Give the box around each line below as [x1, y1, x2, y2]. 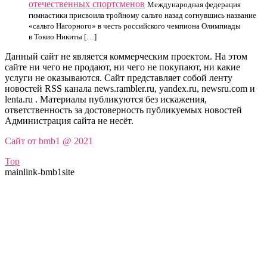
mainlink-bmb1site [5, 166, 74, 177]
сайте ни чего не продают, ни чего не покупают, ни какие [5, 61, 240, 72]
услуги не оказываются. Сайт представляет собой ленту [5, 72, 232, 83]
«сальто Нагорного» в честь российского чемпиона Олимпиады [29, 21, 241, 30]
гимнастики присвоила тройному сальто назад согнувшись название [29, 10, 256, 20]
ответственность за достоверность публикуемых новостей [5, 104, 242, 115]
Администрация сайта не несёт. [5, 115, 133, 126]
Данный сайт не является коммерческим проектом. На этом [5, 51, 247, 61]
